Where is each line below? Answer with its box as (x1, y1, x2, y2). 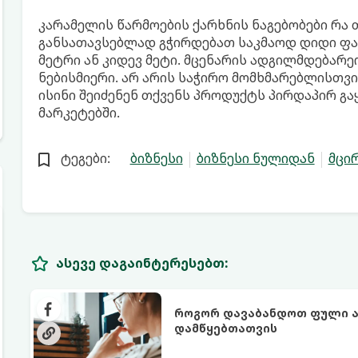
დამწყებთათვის (173, 320, 277, 336)
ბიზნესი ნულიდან (196, 149, 315, 167)
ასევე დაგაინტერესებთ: (55, 253, 229, 272)
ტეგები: (60, 149, 110, 167)
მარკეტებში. (38, 104, 120, 121)
